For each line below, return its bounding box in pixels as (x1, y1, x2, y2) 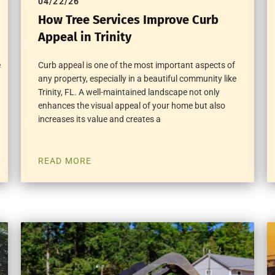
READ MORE (37, 155, 92, 166)
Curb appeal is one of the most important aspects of (37, 60, 235, 70)
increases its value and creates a (37, 114, 161, 124)
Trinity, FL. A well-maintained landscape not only (37, 87, 220, 97)
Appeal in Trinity (37, 29, 131, 44)
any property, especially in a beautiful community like (37, 73, 236, 83)
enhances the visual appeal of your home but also (37, 100, 225, 110)
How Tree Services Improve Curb (37, 12, 219, 27)
